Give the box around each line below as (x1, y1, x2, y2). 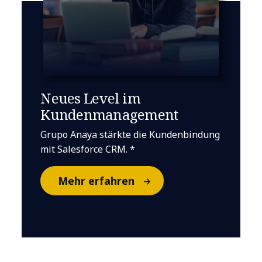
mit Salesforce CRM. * (40, 142, 136, 156)
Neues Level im (40, 88, 140, 108)
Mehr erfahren (57, 173, 135, 188)
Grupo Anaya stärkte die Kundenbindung (40, 127, 220, 141)
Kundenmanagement (40, 104, 178, 124)
